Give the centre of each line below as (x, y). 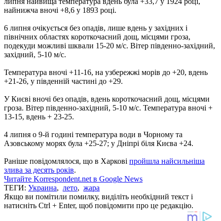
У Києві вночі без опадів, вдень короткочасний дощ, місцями (107, 99)
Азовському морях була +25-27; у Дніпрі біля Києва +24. (99, 143)
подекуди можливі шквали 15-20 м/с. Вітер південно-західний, (110, 45)
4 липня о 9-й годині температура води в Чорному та (93, 134)
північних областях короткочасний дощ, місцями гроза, (97, 37)
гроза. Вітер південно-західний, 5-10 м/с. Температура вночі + (108, 108)
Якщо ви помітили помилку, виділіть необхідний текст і (98, 196)
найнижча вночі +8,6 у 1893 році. (60, 10)
